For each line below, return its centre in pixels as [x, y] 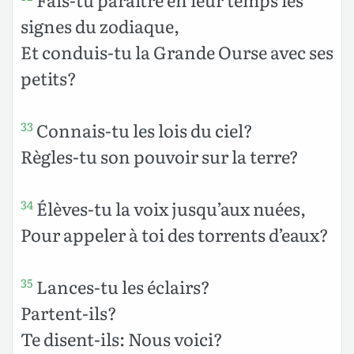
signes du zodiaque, [100, 25]
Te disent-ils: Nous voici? [122, 338]
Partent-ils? [69, 312]
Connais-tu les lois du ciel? [143, 130]
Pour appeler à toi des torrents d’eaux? [175, 234]
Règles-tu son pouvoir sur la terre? [160, 156]
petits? [49, 77]
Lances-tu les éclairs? [122, 286]
